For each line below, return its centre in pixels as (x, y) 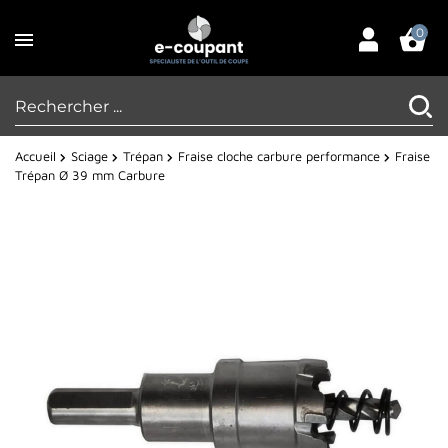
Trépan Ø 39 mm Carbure (90, 175)
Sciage (89, 156)
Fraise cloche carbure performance (279, 156)
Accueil (35, 156)
